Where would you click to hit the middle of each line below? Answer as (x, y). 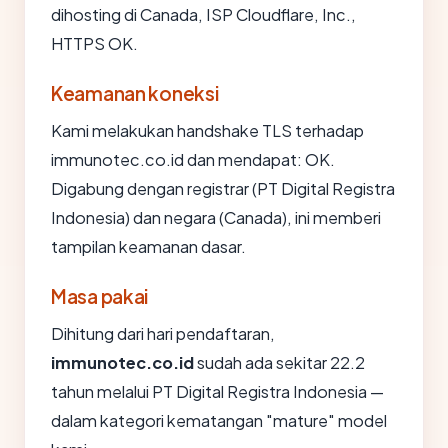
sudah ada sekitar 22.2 (279, 362)
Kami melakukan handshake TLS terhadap (207, 130)
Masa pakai (100, 296)
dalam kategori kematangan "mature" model (219, 420)
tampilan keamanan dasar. (148, 246)
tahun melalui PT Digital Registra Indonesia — (217, 391)
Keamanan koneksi (135, 93)
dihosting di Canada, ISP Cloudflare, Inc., (203, 14)
